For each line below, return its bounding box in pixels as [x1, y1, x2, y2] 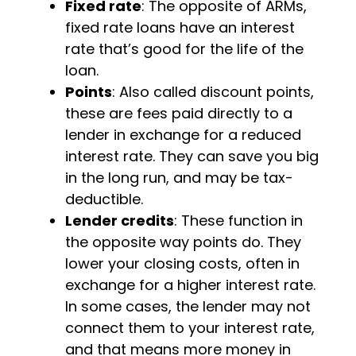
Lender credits [65, 211, 175, 230]
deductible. [65, 189, 144, 209]
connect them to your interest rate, [65, 318, 315, 338]
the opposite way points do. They [65, 232, 302, 252]
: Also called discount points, [112, 82, 315, 102]
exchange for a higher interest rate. [65, 275, 316, 295]
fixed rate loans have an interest [65, 17, 296, 37]
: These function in [174, 211, 304, 230]
